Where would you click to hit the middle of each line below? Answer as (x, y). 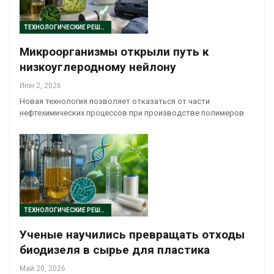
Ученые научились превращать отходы (132, 234)
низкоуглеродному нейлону (98, 67)
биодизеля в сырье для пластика (115, 250)
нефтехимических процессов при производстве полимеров (132, 113)
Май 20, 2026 (43, 268)
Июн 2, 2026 (40, 86)
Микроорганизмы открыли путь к (114, 52)
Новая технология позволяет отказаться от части (115, 102)
